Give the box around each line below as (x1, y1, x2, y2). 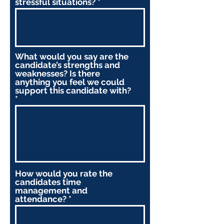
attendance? (15, 194, 66, 204)
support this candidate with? (15, 85, 131, 95)
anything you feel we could (15, 77, 124, 87)
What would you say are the (15, 51, 128, 61)
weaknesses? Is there (15, 68, 100, 78)
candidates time (15, 177, 81, 187)
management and (15, 185, 87, 195)
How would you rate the (15, 168, 112, 178)
